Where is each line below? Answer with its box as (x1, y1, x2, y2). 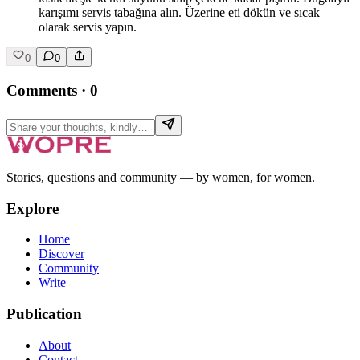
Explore (6, 199, 59, 217)
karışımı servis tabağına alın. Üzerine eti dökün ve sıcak (39, 6, 320, 20)
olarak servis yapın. (39, 20, 137, 35)
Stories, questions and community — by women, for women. (6, 170, 315, 184)
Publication (6, 305, 82, 323)
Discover (39, 247, 84, 261)
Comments (6, 82, 77, 100)
